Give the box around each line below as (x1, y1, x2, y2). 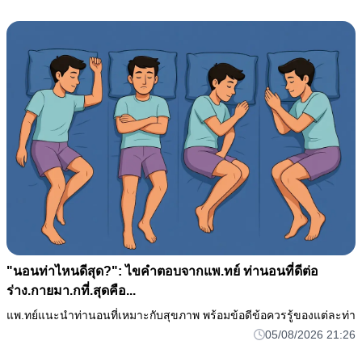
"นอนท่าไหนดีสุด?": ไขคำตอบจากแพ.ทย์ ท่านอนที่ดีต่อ (6, 263, 318, 278)
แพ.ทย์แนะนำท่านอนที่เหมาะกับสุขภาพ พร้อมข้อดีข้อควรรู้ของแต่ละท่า (6, 308, 356, 322)
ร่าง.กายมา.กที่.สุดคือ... (6, 283, 136, 297)
